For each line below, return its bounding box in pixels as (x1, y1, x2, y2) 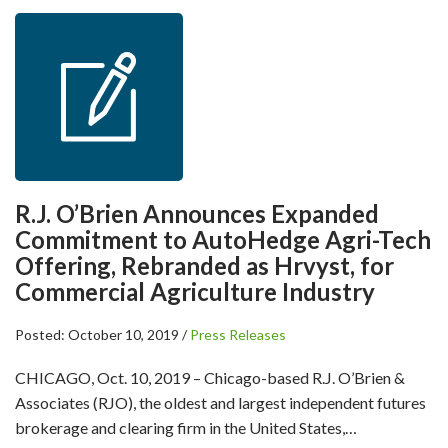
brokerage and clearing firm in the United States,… (15, 418, 357, 437)
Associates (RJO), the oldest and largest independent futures (15, 393, 426, 412)
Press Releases (190, 326, 286, 343)
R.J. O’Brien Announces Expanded (15, 199, 379, 228)
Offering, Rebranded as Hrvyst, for (15, 251, 394, 280)
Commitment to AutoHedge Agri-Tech (15, 225, 431, 254)
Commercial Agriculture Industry (15, 277, 375, 306)
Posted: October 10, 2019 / (15, 326, 190, 343)
